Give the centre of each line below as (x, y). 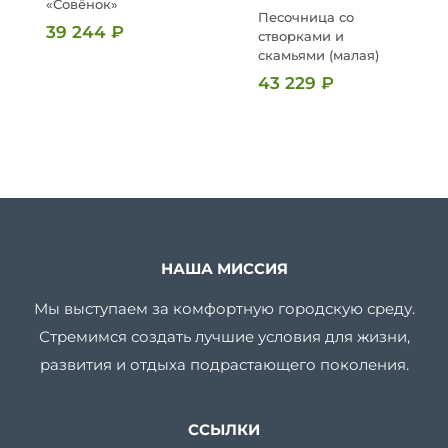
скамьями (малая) (318, 54)
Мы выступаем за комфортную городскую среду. (224, 308)
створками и (301, 35)
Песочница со (306, 16)
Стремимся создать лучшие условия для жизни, (224, 336)
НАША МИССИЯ (224, 268)
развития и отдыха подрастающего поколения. (224, 364)
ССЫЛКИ (224, 429)
